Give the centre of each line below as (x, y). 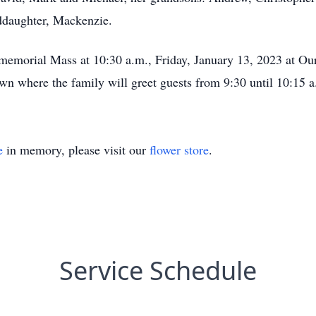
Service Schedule (158, 271)
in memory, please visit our (76, 150)
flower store (179, 150)
